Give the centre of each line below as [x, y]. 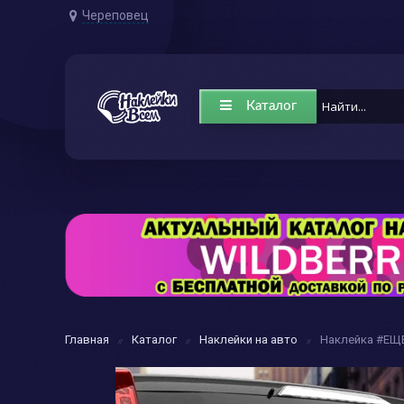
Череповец [115, 15]
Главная [87, 340]
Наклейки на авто [248, 340]
